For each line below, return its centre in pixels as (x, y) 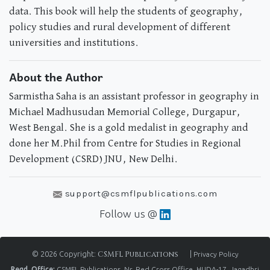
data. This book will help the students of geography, (126, 11)
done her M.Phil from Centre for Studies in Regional (125, 143)
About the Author (56, 77)
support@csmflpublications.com (141, 193)
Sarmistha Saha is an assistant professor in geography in (134, 96)
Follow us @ (128, 214)
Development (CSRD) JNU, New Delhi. (93, 159)
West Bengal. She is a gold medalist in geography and (129, 128)
